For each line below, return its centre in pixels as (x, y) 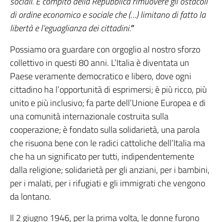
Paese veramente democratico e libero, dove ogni (101, 76)
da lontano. (30, 197)
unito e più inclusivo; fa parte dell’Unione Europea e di (108, 103)
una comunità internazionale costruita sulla (89, 116)
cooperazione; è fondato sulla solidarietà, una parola (105, 130)
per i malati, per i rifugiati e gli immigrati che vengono (108, 183)
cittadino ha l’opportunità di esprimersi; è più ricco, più (108, 90)
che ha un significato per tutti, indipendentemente (102, 157)
